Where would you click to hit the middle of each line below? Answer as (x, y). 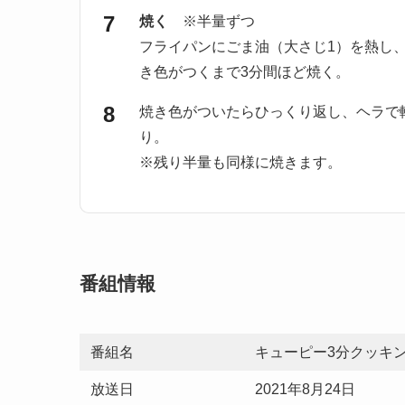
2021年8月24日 (305, 390)
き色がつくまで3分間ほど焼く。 (245, 72)
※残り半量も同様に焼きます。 (240, 163)
